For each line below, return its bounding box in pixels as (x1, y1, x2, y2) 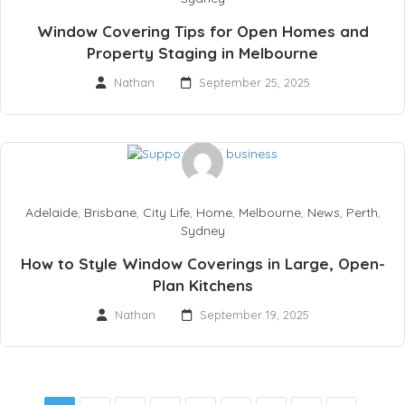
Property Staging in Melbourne (87, 43, 318, 63)
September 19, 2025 (199, 306, 309, 322)
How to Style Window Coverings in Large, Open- (20, 253, 385, 273)
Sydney (180, 221, 225, 239)
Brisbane (83, 203, 137, 221)
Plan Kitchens (152, 275, 253, 295)
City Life (142, 203, 190, 221)
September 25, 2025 (198, 75, 310, 90)
